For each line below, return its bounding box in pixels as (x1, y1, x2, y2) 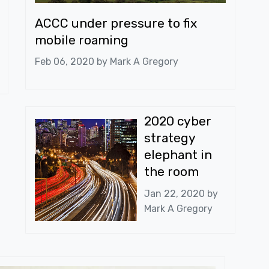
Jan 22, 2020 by (144, 187, 218, 199)
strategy (144, 130, 195, 146)
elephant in (144, 147, 212, 163)
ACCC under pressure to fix (34, 15, 197, 31)
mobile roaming (34, 32, 128, 47)
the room (144, 164, 199, 180)
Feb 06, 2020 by (34, 55, 110, 67)
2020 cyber (144, 113, 211, 129)
